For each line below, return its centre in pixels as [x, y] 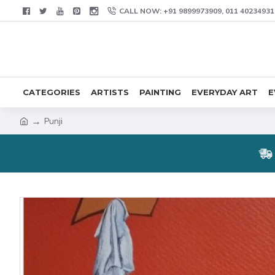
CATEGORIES [52, 92]
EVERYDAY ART [225, 92]
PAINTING [160, 92]
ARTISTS [110, 92]
